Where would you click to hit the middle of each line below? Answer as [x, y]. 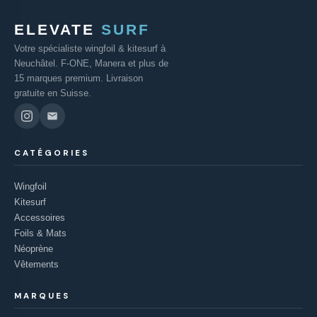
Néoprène [34, 248]
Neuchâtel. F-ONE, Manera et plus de [91, 63]
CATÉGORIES [52, 153]
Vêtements [36, 264]
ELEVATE [54, 29]
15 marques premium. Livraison [79, 78]
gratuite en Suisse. [53, 93]
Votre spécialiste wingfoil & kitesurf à [90, 48]
